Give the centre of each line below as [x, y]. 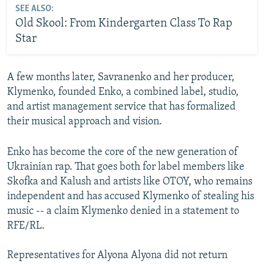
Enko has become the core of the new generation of [123, 153]
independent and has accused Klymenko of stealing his [131, 197]
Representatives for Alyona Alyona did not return [117, 256]
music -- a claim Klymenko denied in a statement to [123, 212]
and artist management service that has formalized [121, 107]
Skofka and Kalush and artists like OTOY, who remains [130, 182]
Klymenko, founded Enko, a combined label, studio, [123, 93]
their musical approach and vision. [85, 122]
